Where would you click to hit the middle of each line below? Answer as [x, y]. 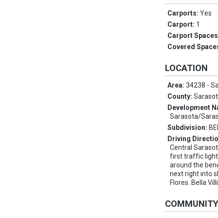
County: [181, 97]
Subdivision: [188, 128]
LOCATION [187, 68]
